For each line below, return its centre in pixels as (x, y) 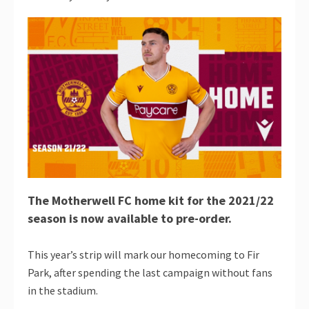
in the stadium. (63, 290)
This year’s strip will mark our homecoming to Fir (143, 254)
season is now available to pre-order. (130, 218)
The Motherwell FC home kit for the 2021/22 (151, 200)
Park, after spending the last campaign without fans (150, 272)
